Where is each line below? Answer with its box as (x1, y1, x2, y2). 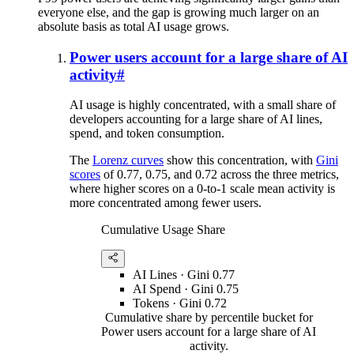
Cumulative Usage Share (101, 223, 225, 237)
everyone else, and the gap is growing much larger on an (38, 5, 319, 19)
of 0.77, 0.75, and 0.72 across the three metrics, (100, 168, 339, 182)
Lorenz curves (92, 153, 164, 168)
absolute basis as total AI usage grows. (38, 19, 229, 33)
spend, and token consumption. (70, 126, 224, 141)
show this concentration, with (164, 153, 316, 168)
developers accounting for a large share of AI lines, (70, 112, 322, 126)
